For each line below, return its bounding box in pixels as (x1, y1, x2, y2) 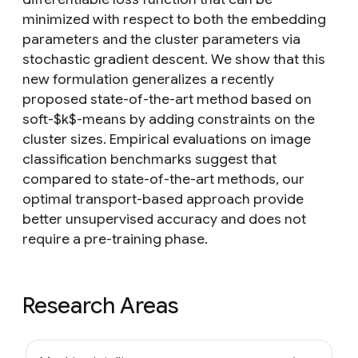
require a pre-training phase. (22, 230, 208, 248)
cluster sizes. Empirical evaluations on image (22, 130, 311, 148)
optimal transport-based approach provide (22, 190, 304, 208)
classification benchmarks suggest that (22, 150, 276, 168)
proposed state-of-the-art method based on (22, 90, 312, 108)
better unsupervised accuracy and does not (22, 210, 306, 228)
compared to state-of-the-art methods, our (22, 170, 304, 188)
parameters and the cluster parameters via (22, 30, 300, 48)
